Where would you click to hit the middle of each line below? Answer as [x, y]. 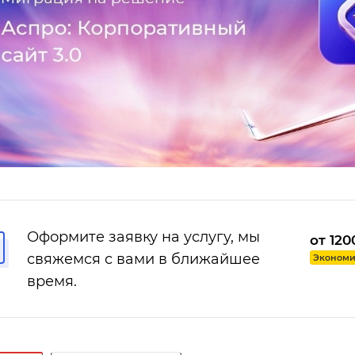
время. [52, 281]
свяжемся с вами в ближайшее [143, 259]
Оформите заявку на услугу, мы [143, 237]
